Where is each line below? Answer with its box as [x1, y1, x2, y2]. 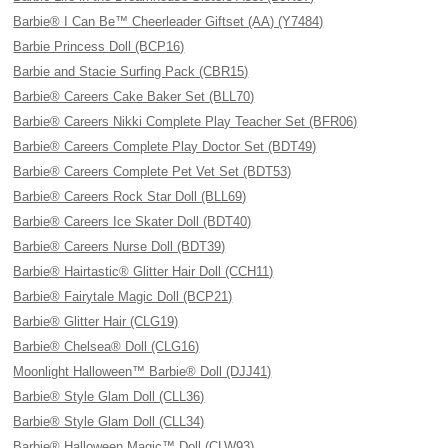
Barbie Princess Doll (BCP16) [13, 39, 185, 54]
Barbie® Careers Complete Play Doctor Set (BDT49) [13, 139, 317, 154]
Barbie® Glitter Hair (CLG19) [13, 314, 179, 329]
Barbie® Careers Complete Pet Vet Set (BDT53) [13, 164, 292, 179]
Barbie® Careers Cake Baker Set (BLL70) [13, 89, 255, 104]
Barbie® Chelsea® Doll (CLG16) [13, 339, 200, 354]
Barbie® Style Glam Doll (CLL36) [13, 389, 205, 404]
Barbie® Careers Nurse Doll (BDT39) [13, 239, 226, 254]
